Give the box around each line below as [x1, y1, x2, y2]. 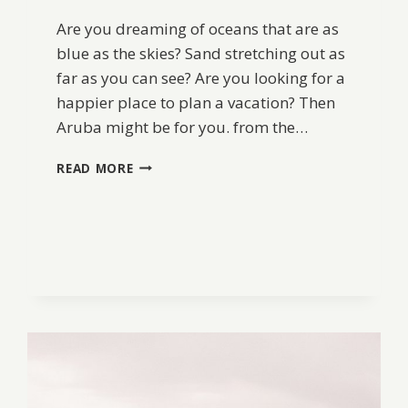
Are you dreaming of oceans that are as [56, 17, 340, 39]
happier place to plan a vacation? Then [56, 91, 336, 113]
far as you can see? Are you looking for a [56, 66, 346, 88]
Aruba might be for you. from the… [56, 116, 309, 138]
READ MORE [56, 158, 134, 177]
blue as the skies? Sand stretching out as [56, 42, 346, 64]
